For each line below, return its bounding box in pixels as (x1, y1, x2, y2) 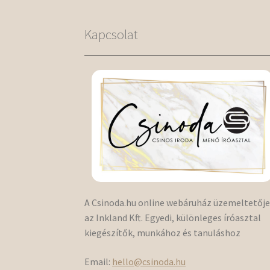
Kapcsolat (84, 25, 139, 43)
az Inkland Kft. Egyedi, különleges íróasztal (84, 212, 262, 224)
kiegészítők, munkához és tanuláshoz (84, 227, 241, 239)
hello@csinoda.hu (112, 255, 186, 268)
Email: (84, 255, 113, 268)
